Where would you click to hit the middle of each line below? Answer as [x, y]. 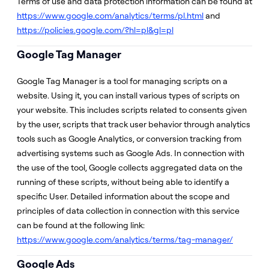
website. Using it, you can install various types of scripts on [128, 95]
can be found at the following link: [81, 225]
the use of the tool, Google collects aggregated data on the [130, 168]
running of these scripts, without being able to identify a [123, 182]
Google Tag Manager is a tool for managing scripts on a [122, 81]
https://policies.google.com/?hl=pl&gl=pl [95, 30]
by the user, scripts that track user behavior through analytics [134, 124]
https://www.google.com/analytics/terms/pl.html [110, 16]
